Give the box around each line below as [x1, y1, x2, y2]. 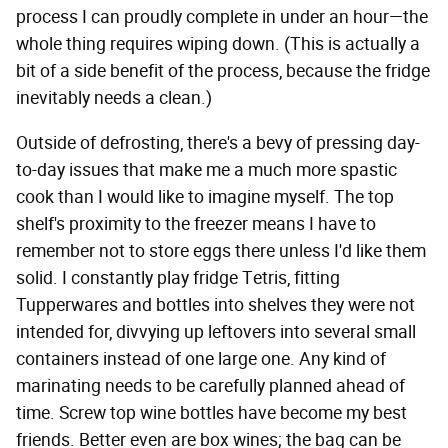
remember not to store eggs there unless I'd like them [16, 240, 426, 263]
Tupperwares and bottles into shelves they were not [16, 294, 415, 317]
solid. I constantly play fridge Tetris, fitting [16, 267, 340, 290]
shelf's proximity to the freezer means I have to [16, 213, 376, 236]
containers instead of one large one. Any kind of [16, 348, 386, 371]
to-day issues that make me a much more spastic [16, 159, 397, 182]
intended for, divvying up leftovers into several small [16, 321, 416, 344]
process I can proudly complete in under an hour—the [16, 6, 428, 29]
